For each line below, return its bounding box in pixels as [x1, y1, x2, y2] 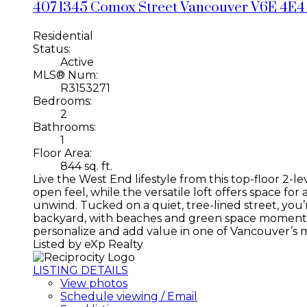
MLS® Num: [33, 68, 98, 82]
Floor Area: [33, 146, 92, 160]
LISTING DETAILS [33, 263, 128, 277]
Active [60, 55, 94, 69]
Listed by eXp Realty [33, 237, 143, 251]
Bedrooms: [33, 94, 92, 108]
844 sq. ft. [60, 159, 112, 173]
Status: [33, 42, 71, 56]
